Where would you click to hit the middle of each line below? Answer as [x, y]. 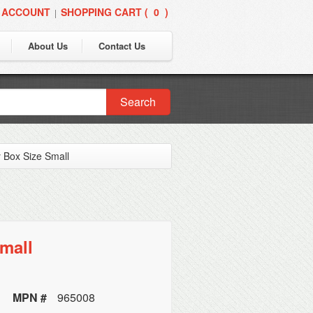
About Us [48, 46]
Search [138, 102]
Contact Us [122, 46]
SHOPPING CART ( [104, 12]
